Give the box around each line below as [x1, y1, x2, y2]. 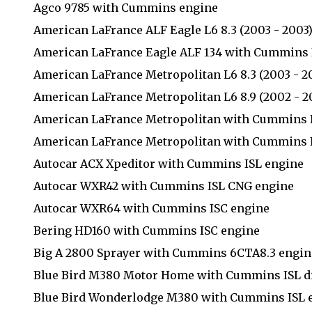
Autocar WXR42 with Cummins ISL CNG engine [33, 178, 294, 193]
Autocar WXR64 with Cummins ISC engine [33, 201, 270, 215]
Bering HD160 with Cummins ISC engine [33, 223, 260, 237]
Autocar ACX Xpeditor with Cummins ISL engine [33, 156, 304, 171]
